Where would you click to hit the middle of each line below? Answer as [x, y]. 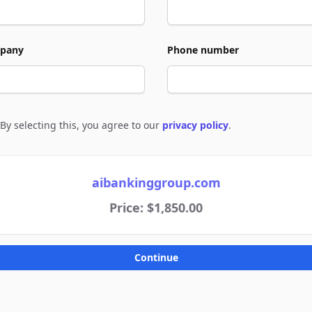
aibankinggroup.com [156, 182]
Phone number [203, 50]
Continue [156, 257]
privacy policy [195, 125]
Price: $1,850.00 [156, 208]
